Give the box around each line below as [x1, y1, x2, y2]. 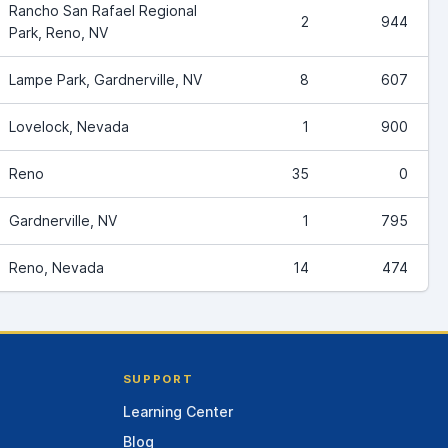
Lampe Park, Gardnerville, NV [9, 70, 202, 88]
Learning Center [122, 403, 233, 421]
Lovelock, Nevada [9, 117, 129, 135]
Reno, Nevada [9, 258, 104, 276]
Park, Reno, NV [9, 23, 108, 41]
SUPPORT [122, 371, 194, 386]
